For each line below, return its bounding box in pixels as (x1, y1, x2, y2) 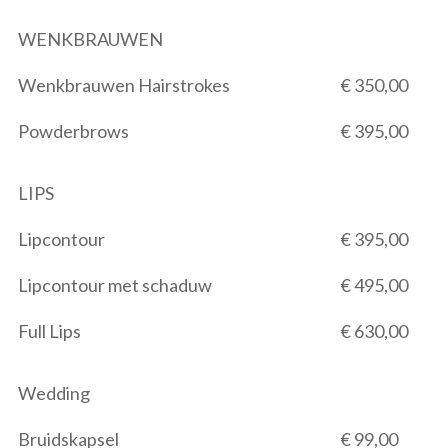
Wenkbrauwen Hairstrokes (18, 74, 230, 96)
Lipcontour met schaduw (18, 274, 212, 296)
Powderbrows (18, 120, 129, 142)
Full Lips (18, 320, 81, 342)
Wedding (18, 382, 90, 404)
